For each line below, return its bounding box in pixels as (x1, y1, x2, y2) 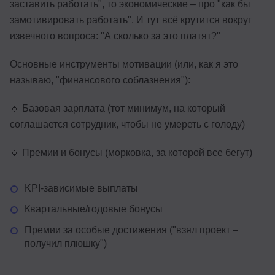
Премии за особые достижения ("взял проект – (25, 224, 238, 235)
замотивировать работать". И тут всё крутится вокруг (10, 14, 252, 25)
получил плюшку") (25, 238, 107, 249)
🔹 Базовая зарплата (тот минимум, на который (10, 103, 225, 114)
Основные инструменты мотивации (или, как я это (10, 58, 238, 69)
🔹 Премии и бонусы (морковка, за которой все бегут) (10, 147, 252, 158)
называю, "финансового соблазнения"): (10, 74, 190, 85)
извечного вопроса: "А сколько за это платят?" (10, 30, 220, 41)
